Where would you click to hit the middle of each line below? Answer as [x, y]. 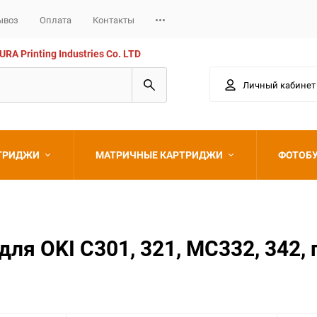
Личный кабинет [279, 85]
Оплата [56, 20]
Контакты [114, 20]
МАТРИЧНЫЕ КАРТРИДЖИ [159, 155]
